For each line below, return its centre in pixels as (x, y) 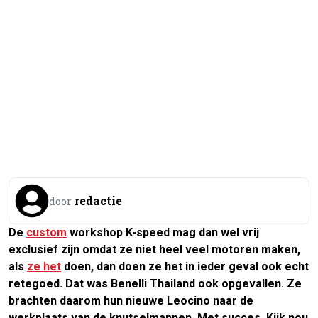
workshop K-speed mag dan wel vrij (163, 232)
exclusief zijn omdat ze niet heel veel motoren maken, (154, 249)
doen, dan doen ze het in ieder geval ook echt (185, 266)
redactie (98, 200)
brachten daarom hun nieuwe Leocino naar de (131, 300)
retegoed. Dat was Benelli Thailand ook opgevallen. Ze (155, 283)
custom (46, 232)
